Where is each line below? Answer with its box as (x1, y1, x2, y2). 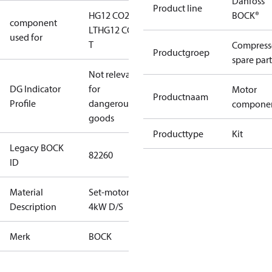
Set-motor (89, 186, 129, 198)
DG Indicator (10, 83, 61, 95)
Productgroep (153, 46, 209, 58)
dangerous (89, 97, 132, 109)
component (10, 16, 57, 29)
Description (10, 200, 56, 212)
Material (10, 186, 43, 198)
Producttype (153, 127, 203, 140)
